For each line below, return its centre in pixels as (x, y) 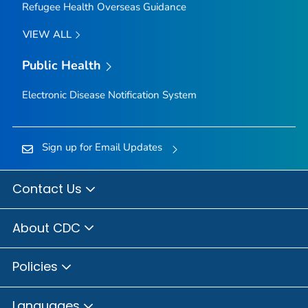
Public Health (62, 66)
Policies (37, 267)
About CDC (48, 228)
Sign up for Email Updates (102, 147)
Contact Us (49, 189)
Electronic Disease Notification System (109, 95)
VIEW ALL (48, 34)
